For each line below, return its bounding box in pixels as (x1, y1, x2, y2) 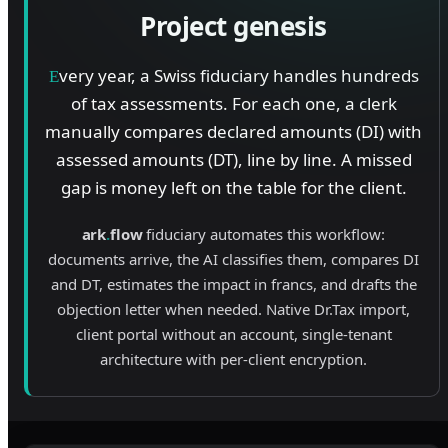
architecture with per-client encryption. (100, 349, 367, 370)
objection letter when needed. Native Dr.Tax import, (57, 299, 410, 320)
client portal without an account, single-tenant (75, 324, 392, 345)
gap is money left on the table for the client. (60, 176, 407, 200)
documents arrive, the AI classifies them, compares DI (48, 249, 419, 270)
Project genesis (140, 8, 327, 45)
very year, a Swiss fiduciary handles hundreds (58, 64, 419, 88)
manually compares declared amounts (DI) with (45, 120, 422, 144)
